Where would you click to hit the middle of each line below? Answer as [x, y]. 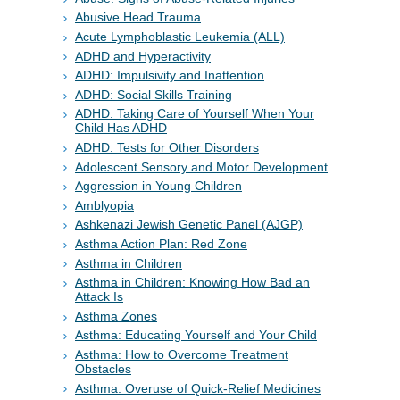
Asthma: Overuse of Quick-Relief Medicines [198, 388]
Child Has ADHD [121, 128]
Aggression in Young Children [158, 186]
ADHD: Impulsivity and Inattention [170, 75]
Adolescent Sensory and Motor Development [201, 167]
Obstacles [103, 368]
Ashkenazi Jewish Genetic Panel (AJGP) [189, 225]
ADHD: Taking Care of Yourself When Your [195, 114]
